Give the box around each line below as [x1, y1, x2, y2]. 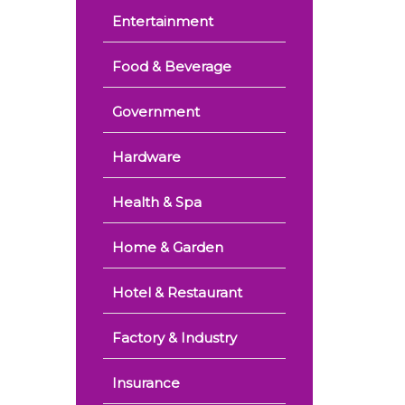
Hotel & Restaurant [111, 284, 242, 301]
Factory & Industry [111, 329, 237, 346]
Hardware [111, 148, 181, 165]
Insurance [111, 374, 180, 391]
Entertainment [111, 13, 213, 30]
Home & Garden [111, 239, 223, 256]
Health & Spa [111, 193, 202, 211]
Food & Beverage [111, 58, 231, 75]
